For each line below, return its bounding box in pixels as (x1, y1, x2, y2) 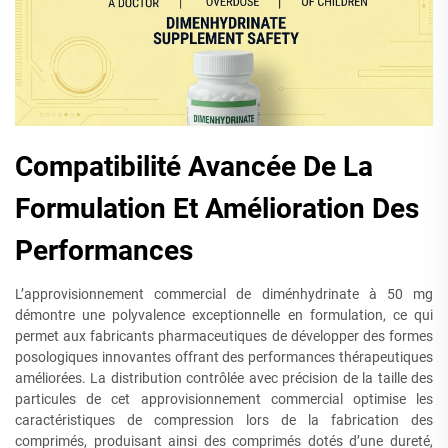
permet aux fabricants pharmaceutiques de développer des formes (15, 328, 433, 344)
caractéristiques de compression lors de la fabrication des (15, 412, 433, 428)
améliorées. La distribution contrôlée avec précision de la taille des (15, 370, 433, 386)
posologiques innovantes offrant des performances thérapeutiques (15, 349, 433, 365)
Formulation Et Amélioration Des (15, 192, 419, 225)
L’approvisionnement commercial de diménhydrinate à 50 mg (15, 286, 433, 302)
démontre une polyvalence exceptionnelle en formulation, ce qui (15, 307, 433, 323)
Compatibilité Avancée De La (15, 150, 373, 183)
